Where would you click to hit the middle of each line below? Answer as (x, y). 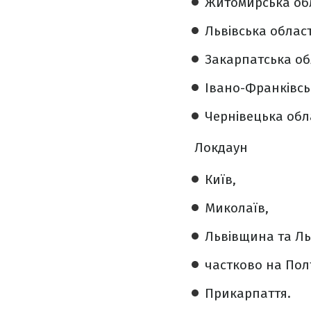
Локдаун (221, 148)
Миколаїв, (237, 208)
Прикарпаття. (248, 293)
